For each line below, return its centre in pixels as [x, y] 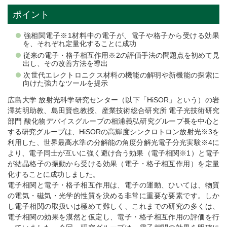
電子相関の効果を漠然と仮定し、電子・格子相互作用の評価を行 [113, 217]
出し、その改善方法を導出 [65, 64]
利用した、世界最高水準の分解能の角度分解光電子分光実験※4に [113, 143]
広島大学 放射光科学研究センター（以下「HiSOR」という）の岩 [113, 100]
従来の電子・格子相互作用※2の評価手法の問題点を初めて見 [121, 55]
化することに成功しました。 [54, 175]
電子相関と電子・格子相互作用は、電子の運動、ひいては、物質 [113, 185]
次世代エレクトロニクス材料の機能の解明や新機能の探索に [121, 75]
